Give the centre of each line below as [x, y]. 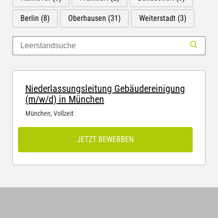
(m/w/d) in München [65, 99]
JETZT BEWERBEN [105, 139]
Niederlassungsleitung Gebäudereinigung [105, 89]
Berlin [31, 18]
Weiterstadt [158, 18]
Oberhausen [88, 18]
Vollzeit [64, 113]
